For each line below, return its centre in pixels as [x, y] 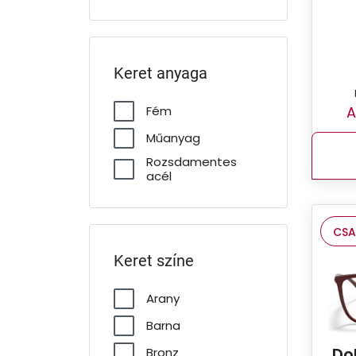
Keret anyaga [161, 73]
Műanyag [173, 138]
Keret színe [154, 261]
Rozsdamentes [192, 162]
